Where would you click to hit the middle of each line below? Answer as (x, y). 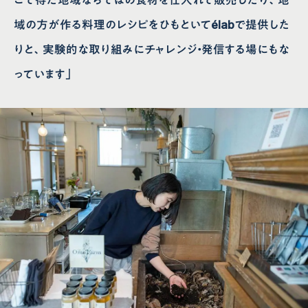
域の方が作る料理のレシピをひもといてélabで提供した (152, 24)
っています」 (44, 74)
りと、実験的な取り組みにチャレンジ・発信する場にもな (152, 49)
